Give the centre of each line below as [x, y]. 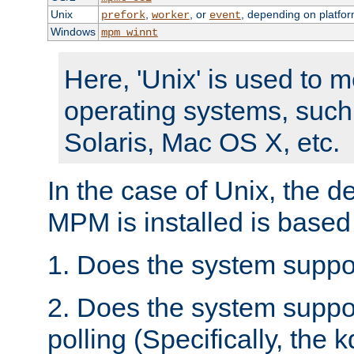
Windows [73, 32]
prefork [123, 15]
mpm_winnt [129, 33]
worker [170, 15]
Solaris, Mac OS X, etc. [202, 143]
